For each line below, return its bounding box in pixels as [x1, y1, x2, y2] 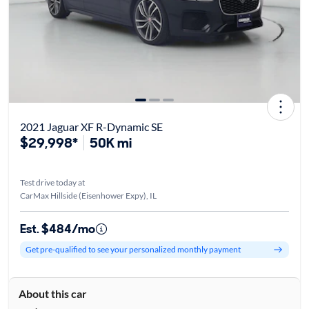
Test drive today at [19, 177, 85, 188]
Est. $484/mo [19, 220, 95, 237]
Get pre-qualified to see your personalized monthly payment [25, 244, 241, 255]
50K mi [89, 133, 132, 152]
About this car [18, 286, 87, 300]
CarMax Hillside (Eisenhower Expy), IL [19, 190, 157, 201]
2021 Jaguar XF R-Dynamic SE [19, 119, 163, 133]
